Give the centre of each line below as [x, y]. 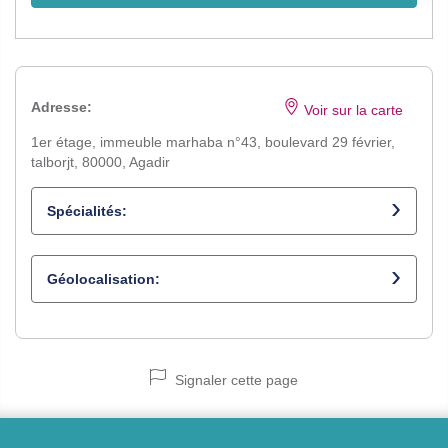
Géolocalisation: [103, 279]
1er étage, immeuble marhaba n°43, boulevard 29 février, [213, 142]
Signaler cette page [234, 380]
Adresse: [61, 107]
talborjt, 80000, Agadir [100, 162]
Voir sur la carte [353, 110]
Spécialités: [87, 211]
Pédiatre [72, 259]
